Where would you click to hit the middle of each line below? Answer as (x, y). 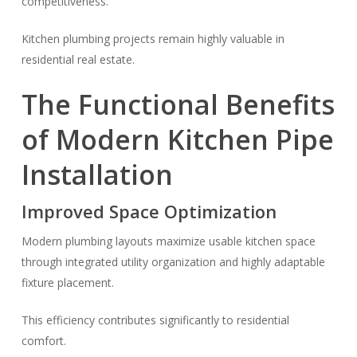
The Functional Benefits (178, 104)
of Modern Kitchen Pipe (177, 139)
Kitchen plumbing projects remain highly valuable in (153, 39)
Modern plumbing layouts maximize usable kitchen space (168, 241)
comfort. (43, 341)
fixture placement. (67, 282)
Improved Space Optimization (149, 211)
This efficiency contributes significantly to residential (155, 320)
